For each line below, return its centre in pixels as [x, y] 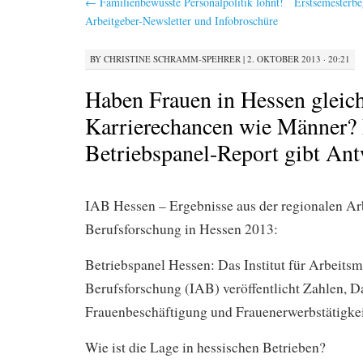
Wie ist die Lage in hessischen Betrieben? [205, 347]
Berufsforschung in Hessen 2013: [181, 228]
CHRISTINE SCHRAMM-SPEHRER [172, 58]
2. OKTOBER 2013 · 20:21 [299, 58]
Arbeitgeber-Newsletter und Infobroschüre [181, 21]
